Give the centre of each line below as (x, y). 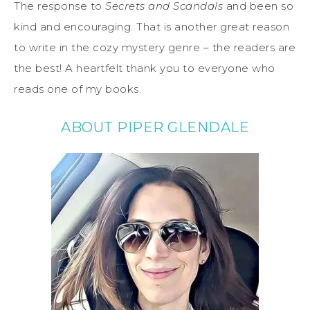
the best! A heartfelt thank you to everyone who (145, 68)
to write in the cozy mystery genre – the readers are (155, 47)
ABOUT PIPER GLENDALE (155, 127)
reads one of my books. (77, 89)
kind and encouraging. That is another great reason (152, 26)
